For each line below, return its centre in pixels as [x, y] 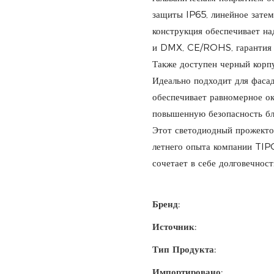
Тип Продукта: [184, 250]
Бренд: [166, 204]
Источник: [174, 227]
